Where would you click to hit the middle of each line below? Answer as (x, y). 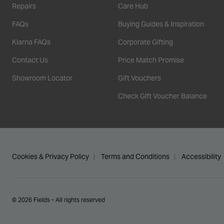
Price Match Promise (151, 60)
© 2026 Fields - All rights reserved (58, 199)
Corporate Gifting (145, 42)
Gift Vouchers (139, 78)
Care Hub (133, 6)
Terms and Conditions (135, 157)
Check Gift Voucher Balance (162, 96)
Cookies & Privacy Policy (50, 157)
